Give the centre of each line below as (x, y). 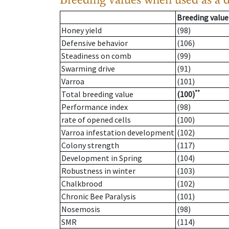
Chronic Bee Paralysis (99, 197)
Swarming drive (88, 69)
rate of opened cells (96, 120)
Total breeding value (97, 94)
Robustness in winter (98, 171)
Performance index (95, 107)
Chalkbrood (82, 184)
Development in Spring (102, 158)
